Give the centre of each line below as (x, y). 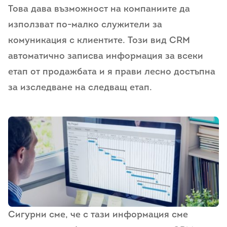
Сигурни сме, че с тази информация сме (98, 215)
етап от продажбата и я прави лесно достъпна (112, 72)
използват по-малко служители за (85, 25)
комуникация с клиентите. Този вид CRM (99, 41)
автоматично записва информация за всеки (106, 56)
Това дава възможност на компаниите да (99, 9)
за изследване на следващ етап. (80, 88)
